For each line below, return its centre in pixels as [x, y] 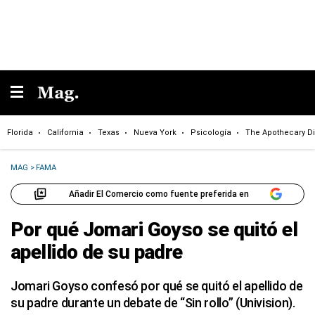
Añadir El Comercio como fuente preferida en [159, 194]
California [65, 132]
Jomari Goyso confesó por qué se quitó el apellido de [157, 286]
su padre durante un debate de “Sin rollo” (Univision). [153, 303]
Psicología [211, 132]
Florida [20, 132]
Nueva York [155, 132]
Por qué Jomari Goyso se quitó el [154, 230]
